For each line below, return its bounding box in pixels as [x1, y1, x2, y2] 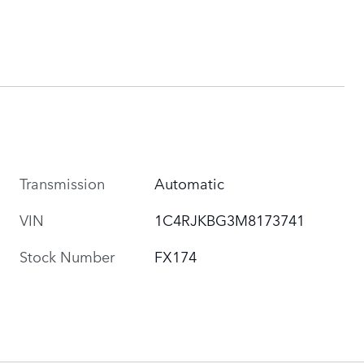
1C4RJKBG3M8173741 [154, 208, 305, 230]
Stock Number [19, 245, 115, 266]
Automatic [154, 171, 225, 193]
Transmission [19, 171, 105, 193]
